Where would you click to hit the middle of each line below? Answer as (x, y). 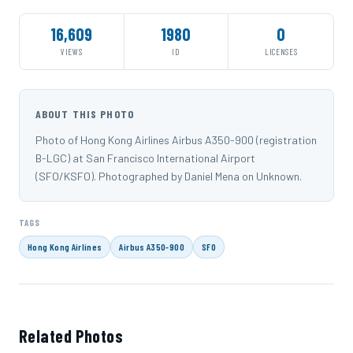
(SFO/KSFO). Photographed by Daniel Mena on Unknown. (169, 176)
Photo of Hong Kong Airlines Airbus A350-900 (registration (176, 140)
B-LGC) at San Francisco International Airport (145, 158)
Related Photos (71, 336)
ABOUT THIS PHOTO (85, 114)
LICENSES (281, 52)
